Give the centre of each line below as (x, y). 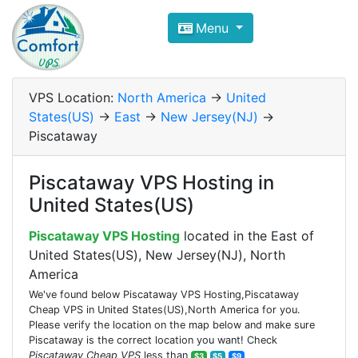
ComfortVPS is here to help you (158, 42)
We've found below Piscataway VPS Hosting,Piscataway (164, 294)
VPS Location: (73, 97)
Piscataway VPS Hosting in (151, 183)
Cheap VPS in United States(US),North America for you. (165, 310)
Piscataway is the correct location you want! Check (153, 340)
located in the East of (247, 236)
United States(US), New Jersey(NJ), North (157, 255)
